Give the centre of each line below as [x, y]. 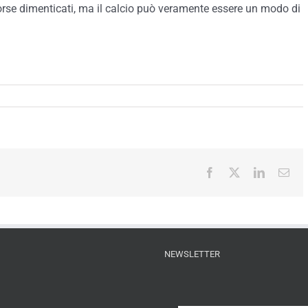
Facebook [236, 172]
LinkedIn [284, 172]
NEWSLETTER [192, 254]
